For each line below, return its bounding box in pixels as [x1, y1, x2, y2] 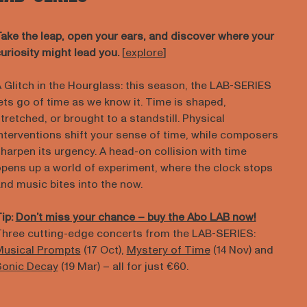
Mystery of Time [126, 243, 210, 258]
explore [125, 45, 163, 60]
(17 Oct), [80, 243, 127, 258]
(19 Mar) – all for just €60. [58, 259, 188, 274]
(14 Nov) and [210, 243, 273, 258]
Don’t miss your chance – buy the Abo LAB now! [15, 210, 256, 225]
